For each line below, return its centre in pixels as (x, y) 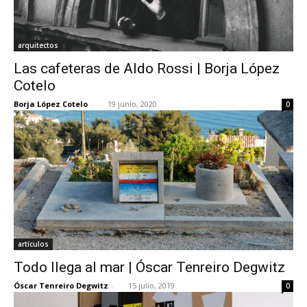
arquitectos (38, 45)
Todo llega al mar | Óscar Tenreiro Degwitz (149, 267)
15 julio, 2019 (151, 285)
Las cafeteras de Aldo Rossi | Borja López (147, 68)
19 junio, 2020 (132, 103)
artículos (33, 244)
